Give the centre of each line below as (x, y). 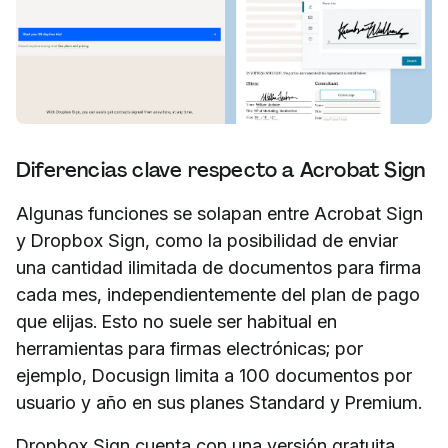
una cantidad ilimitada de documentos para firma (218, 268)
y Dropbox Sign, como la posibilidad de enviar (207, 241)
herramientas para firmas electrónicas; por (189, 349)
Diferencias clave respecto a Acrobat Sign (221, 170)
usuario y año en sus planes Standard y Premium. (219, 403)
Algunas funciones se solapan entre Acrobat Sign (219, 214)
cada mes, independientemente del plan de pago (218, 295)
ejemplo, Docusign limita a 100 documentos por (214, 376)
